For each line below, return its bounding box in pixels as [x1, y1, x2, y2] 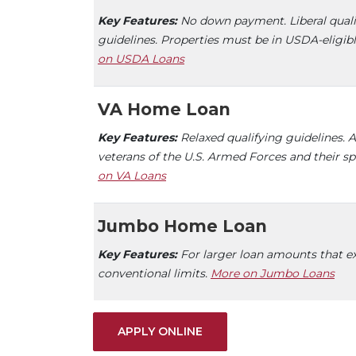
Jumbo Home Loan [98, 216, 267, 236]
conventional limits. [98, 266, 211, 281]
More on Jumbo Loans [211, 266, 335, 281]
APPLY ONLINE [118, 324, 203, 339]
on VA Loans [98, 168, 166, 183]
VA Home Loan [98, 99, 230, 119]
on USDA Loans [98, 52, 184, 66]
